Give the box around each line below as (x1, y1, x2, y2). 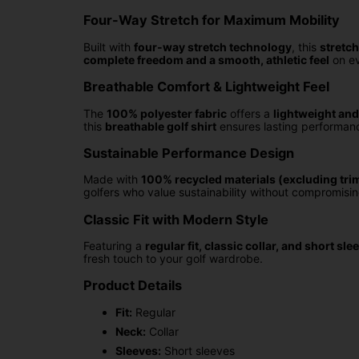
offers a (227, 106, 273, 120)
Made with (83, 172, 141, 187)
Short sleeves (161, 343, 235, 357)
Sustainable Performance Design (83, 144, 294, 161)
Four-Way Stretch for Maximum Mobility (83, 12, 340, 29)
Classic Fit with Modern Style (83, 211, 268, 228)
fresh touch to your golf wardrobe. (83, 252, 263, 266)
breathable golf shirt (105, 119, 216, 133)
